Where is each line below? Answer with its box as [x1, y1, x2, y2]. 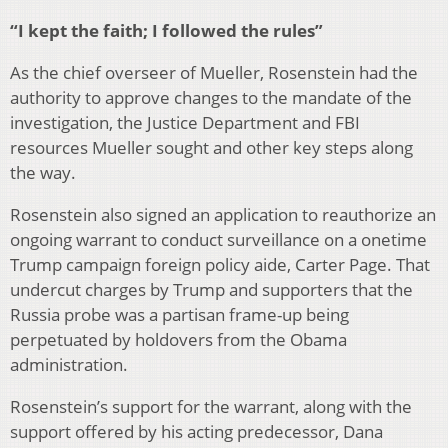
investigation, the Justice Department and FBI [10, 110, 360, 134]
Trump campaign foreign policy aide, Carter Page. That [10, 252, 430, 276]
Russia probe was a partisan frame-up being [10, 302, 349, 326]
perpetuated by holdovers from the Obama [10, 327, 347, 351]
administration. [10, 352, 128, 376]
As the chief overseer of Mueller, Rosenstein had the [10, 60, 418, 84]
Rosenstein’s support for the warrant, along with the [10, 394, 412, 418]
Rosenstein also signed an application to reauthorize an [10, 202, 436, 226]
